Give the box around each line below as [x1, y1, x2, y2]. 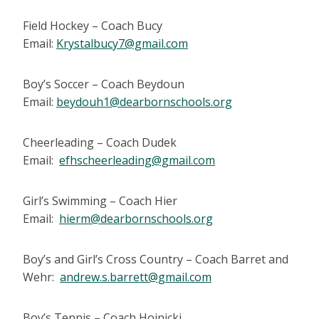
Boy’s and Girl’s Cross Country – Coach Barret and [23, 251, 288, 268]
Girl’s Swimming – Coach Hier [23, 193, 177, 209]
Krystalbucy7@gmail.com [56, 36, 188, 52]
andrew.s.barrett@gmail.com [60, 269, 211, 286]
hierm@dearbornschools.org [59, 211, 213, 227]
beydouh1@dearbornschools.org [56, 94, 232, 110]
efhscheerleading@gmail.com [59, 152, 215, 169]
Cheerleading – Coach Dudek [23, 135, 177, 151]
